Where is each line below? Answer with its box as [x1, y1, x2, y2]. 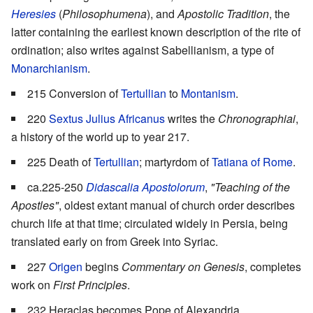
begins [82, 258, 122, 275]
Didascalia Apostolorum [86, 178, 205, 195]
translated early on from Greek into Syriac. [11, 233, 218, 249]
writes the [165, 110, 218, 126]
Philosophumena [62, 5, 147, 22]
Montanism [181, 85, 235, 101]
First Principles [53, 276, 127, 293]
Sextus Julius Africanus [49, 110, 165, 126]
